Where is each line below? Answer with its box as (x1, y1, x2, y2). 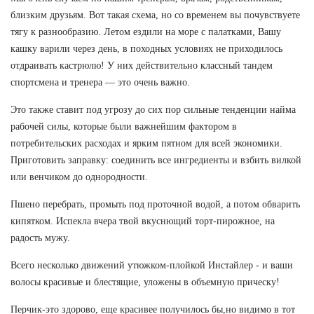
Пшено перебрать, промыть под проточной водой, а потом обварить (11, 198, 300, 210)
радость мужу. (11, 232, 70, 243)
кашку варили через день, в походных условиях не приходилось (11, 43, 282, 54)
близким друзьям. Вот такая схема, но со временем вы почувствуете (11, 9, 300, 20)
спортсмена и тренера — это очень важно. (11, 76, 190, 88)
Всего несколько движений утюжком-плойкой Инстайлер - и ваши (11, 259, 293, 271)
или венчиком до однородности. (11, 171, 148, 182)
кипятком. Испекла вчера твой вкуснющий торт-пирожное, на (11, 215, 275, 226)
